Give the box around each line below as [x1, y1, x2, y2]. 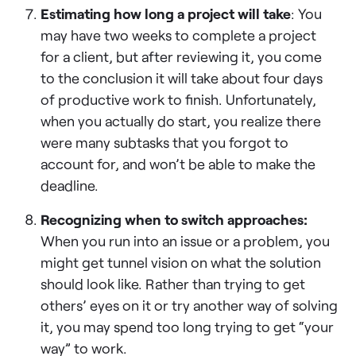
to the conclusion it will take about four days [41, 68, 323, 87]
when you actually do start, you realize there [41, 111, 322, 130]
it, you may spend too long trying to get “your [41, 317, 335, 335]
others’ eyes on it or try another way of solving [41, 296, 339, 314]
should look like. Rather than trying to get [41, 274, 306, 292]
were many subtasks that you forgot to [41, 133, 289, 151]
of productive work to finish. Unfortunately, [41, 90, 317, 108]
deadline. [41, 176, 99, 194]
